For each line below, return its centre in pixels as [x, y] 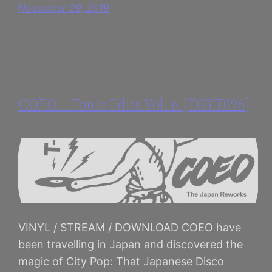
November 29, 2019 [64, 8]
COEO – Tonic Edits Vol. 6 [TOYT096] [134, 104]
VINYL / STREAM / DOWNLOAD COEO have [130, 228]
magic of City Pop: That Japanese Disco [121, 262]
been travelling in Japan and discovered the [131, 245]
